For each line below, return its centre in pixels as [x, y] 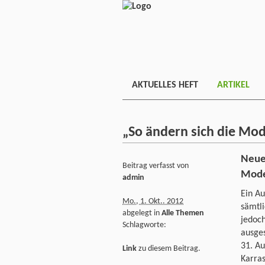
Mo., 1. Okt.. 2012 [153, 201]
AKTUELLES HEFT [165, 85]
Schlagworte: [144, 225]
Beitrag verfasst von [156, 166]
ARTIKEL [233, 85]
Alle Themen [183, 213]
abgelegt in [142, 213]
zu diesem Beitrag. [169, 248]
